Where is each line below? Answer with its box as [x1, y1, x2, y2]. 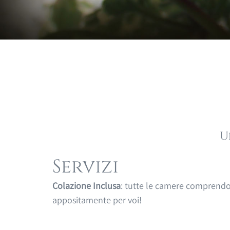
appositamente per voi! [52, 194, 142, 206]
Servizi [52, 155, 119, 179]
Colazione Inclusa [52, 180, 121, 191]
